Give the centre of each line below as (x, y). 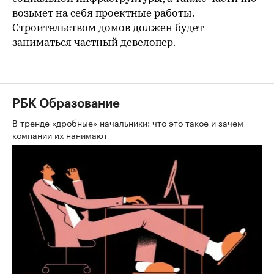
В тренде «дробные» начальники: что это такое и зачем (128, 122)
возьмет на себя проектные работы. (103, 13)
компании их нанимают (61, 134)
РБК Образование (66, 104)
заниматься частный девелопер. (94, 43)
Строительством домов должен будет (108, 28)
